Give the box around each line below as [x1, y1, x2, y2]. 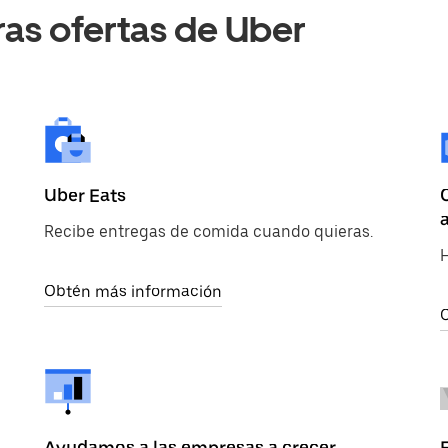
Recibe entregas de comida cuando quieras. [44, 222, 373, 241]
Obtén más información [44, 282, 222, 301]
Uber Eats [44, 185, 126, 206]
